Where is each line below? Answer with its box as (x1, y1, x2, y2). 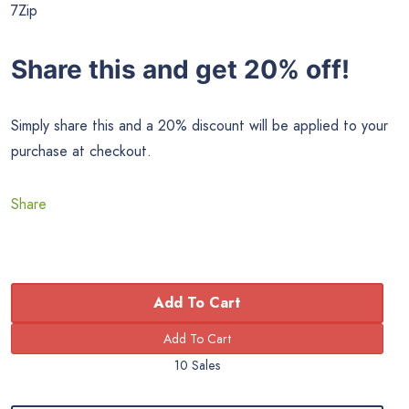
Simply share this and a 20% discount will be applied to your (11, 115, 388, 137)
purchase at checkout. (11, 141, 152, 163)
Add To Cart (153, 292, 241, 314)
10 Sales (174, 356, 220, 375)
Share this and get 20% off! (11, 53, 350, 85)
